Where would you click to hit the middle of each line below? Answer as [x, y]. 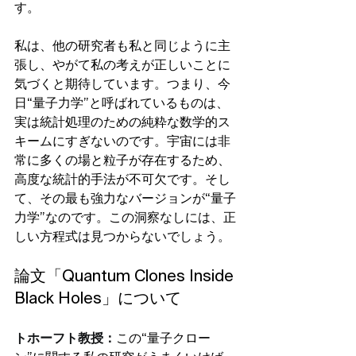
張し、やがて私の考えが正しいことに [122, 66]
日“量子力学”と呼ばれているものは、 [122, 104]
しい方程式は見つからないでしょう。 [122, 237]
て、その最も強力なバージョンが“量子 [125, 199]
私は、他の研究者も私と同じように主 [122, 46]
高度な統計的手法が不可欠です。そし [122, 180]
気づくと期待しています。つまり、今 [122, 85]
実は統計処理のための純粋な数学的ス [122, 123]
